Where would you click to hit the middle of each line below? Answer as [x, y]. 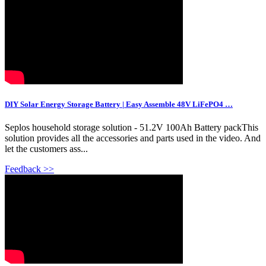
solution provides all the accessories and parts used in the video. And [133, 138]
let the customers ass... [46, 149]
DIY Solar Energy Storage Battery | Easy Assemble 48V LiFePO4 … [119, 104]
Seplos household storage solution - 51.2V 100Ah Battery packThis [132, 128]
